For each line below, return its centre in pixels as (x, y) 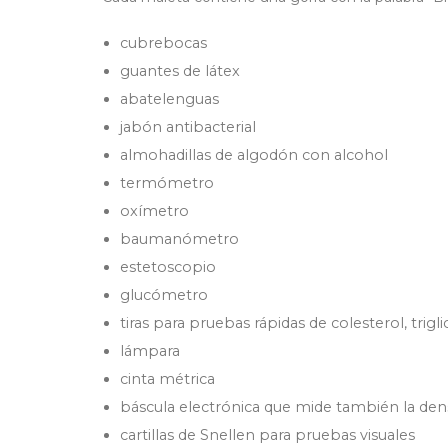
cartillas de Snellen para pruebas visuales (267, 435)
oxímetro (154, 211)
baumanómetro (179, 239)
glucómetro (163, 295)
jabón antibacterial (187, 127)
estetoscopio (167, 267)
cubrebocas (163, 43)
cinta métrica (167, 379)
